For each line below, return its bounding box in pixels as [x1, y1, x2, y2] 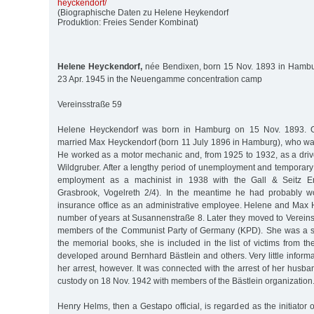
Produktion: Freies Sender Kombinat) [57, 18, 198, 28]
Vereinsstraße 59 [57, 99, 122, 109]
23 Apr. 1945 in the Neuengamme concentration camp [57, 74, 262, 84]
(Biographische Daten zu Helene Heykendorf [57, 8, 228, 18]
